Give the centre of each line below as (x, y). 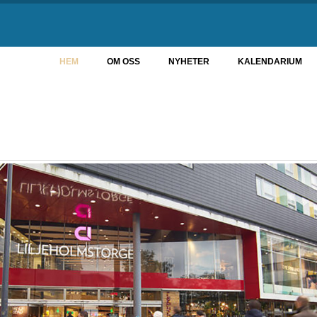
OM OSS (123, 62)
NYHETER (189, 62)
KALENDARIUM (270, 62)
